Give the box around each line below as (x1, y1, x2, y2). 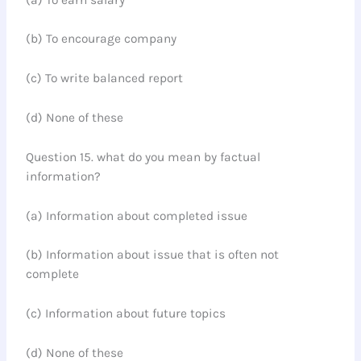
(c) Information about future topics (26, 306, 226, 322)
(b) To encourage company (26, 31, 177, 47)
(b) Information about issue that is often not (26, 247, 280, 263)
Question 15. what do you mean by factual (26, 149, 261, 164)
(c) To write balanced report (26, 71, 184, 86)
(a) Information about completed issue (26, 208, 248, 223)
